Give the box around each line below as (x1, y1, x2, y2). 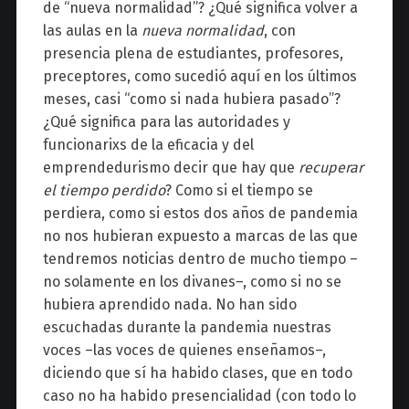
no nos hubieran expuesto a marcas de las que (42, 226, 358, 245)
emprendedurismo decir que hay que (42, 158, 299, 176)
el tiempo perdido (42, 181, 165, 199)
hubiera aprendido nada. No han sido (42, 295, 297, 313)
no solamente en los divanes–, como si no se (42, 272, 341, 290)
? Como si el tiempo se (164, 181, 313, 199)
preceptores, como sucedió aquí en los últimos (42, 67, 357, 85)
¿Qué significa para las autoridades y (42, 112, 290, 131)
